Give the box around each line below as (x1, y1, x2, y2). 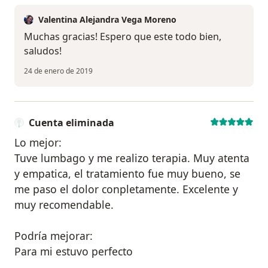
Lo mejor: (14, 135, 62, 150)
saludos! (24, 44, 62, 58)
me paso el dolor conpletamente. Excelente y (14, 182, 238, 197)
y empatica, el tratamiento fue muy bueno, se (14, 166, 240, 181)
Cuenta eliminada (29, 116, 114, 130)
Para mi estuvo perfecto (14, 244, 133, 259)
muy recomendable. (14, 197, 114, 212)
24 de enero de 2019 (24, 66, 93, 77)
